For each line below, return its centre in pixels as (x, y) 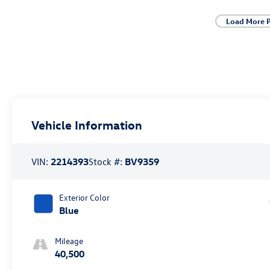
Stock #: (107, 161)
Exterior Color (85, 197)
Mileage (69, 240)
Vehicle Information (87, 124)
